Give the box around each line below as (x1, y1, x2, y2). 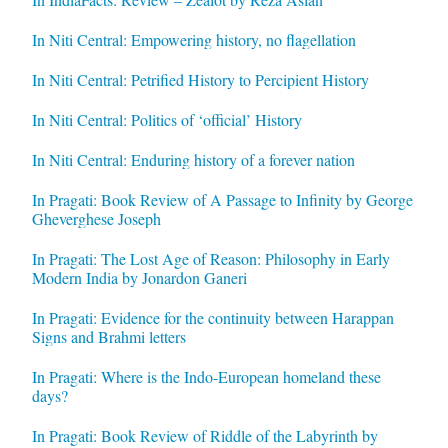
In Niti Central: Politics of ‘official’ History (31, 108, 302, 130)
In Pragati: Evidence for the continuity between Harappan (31, 306, 394, 328)
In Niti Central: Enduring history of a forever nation (31, 148, 355, 170)
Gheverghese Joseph (31, 207, 161, 229)
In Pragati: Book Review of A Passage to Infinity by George (31, 188, 413, 210)
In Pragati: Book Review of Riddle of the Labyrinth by (31, 424, 378, 446)
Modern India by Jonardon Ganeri (31, 266, 247, 288)
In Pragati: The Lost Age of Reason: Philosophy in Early (31, 247, 390, 269)
